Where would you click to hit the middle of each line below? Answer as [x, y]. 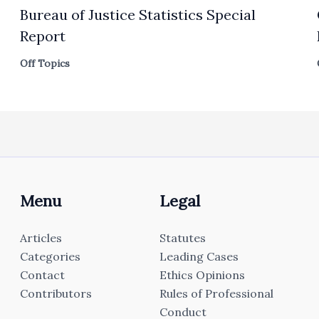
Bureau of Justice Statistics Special [138, 15]
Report [43, 36]
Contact [43, 275]
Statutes [182, 238]
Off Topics [45, 64]
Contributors [56, 294]
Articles [41, 238]
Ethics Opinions [202, 275]
